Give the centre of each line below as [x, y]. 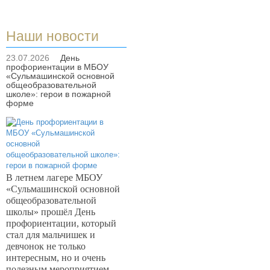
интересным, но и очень [56, 258]
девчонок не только [46, 246]
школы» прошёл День [51, 212]
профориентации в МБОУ [57, 67]
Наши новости [52, 36]
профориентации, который [61, 223]
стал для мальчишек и [51, 235]
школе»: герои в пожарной [58, 94]
